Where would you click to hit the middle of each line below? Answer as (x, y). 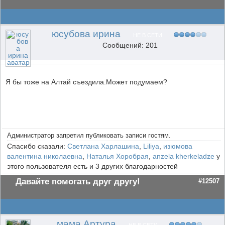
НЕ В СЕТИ (148, 35)
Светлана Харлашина (103, 146)
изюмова (178, 146)
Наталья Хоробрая (118, 156)
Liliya (151, 146)
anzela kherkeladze (184, 156)
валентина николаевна (45, 156)
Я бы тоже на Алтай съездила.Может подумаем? (86, 82)
